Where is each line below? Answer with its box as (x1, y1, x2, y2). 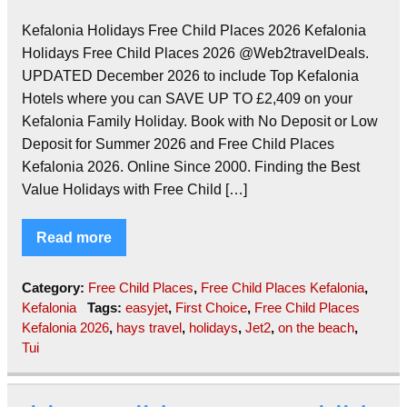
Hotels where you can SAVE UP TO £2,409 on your (22, 90, 352, 106)
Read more (36, 229, 112, 245)
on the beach (278, 319, 354, 335)
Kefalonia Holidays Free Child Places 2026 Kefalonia (22, 22, 366, 38)
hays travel (116, 319, 182, 335)
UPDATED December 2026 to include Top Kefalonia (22, 67, 359, 84)
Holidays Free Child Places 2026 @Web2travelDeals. (22, 45, 369, 61)
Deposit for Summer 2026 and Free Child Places (22, 135, 334, 152)
